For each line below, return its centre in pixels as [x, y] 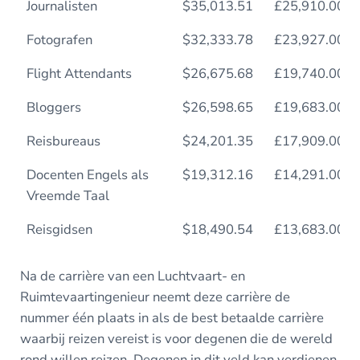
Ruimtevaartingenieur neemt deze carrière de [155, 297]
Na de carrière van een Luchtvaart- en [132, 276]
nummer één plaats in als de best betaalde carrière [172, 318]
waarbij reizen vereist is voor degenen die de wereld [176, 339]
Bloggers [53, 107]
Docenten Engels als [87, 174]
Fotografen [59, 39]
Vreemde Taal [67, 195]
